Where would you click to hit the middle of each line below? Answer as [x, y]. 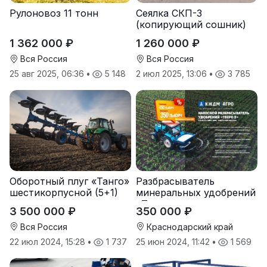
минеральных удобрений [196, 192]
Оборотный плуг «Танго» [69, 181]
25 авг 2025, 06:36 [48, 73]
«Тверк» [156, 204]
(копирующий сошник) [191, 24]
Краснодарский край [189, 226]
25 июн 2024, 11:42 [174, 241]
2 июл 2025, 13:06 [173, 73]
